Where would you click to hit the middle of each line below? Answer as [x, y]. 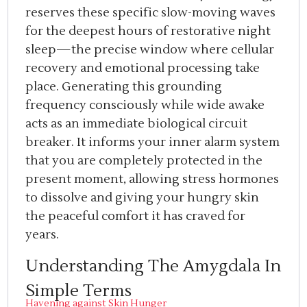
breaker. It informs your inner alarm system [153, 143]
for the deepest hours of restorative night [148, 32]
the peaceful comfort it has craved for [136, 217]
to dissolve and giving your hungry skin [143, 198]
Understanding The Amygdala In [153, 266]
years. [42, 235]
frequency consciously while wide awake [145, 106]
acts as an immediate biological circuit [137, 124]
